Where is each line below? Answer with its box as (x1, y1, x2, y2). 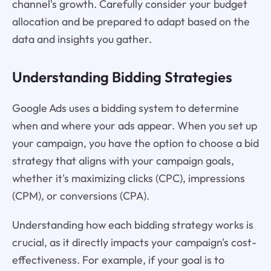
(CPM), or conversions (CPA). (11, 188, 149, 203)
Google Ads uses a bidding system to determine (11, 100, 239, 115)
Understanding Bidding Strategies (11, 67, 232, 86)
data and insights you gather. (11, 31, 152, 46)
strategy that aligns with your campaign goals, (11, 153, 234, 168)
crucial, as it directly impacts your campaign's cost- (11, 235, 256, 250)
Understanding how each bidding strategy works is (11, 218, 253, 232)
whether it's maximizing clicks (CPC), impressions (11, 171, 245, 185)
